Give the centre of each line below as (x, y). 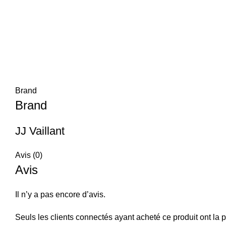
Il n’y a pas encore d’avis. (60, 194)
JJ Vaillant (40, 131)
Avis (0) (29, 155)
